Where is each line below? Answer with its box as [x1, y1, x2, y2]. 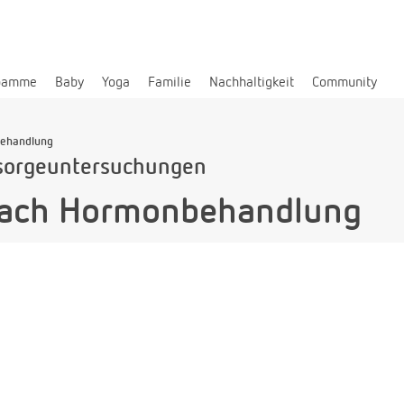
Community [312, 75, 377, 90]
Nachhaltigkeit [209, 75, 294, 90]
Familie [148, 75, 191, 90]
